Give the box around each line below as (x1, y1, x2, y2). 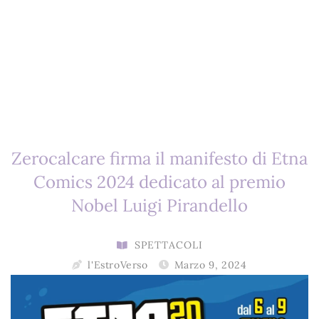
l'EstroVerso (88, 258, 148, 272)
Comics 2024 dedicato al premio (33, 171, 286, 194)
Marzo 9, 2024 (174, 258, 247, 272)
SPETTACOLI (134, 239, 203, 252)
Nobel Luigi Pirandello (71, 194, 248, 217)
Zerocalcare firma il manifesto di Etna (11, 147, 308, 170)
